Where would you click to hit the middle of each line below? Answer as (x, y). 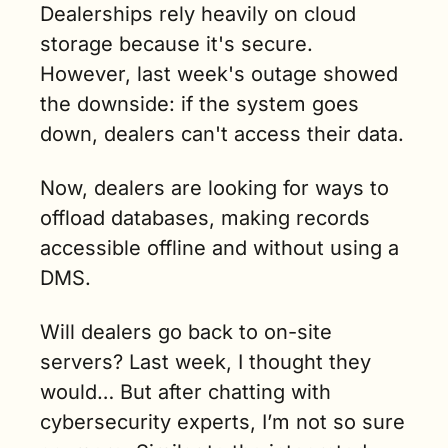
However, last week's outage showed (219, 74)
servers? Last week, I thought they (205, 362)
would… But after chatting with (185, 392)
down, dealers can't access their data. (222, 134)
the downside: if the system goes (199, 104)
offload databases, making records (205, 218)
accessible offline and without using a (219, 248)
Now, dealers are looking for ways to (214, 188)
